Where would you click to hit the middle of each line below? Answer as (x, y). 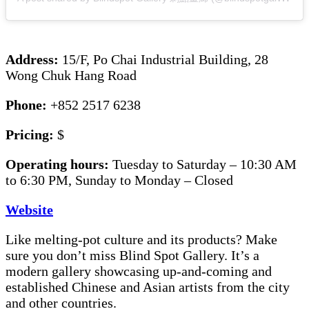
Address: (34, 60)
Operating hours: (59, 165)
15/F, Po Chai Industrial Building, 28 (165, 60)
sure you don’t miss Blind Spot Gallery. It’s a (132, 256)
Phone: (28, 105)
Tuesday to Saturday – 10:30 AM (205, 165)
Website (29, 210)
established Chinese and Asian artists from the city (148, 287)
